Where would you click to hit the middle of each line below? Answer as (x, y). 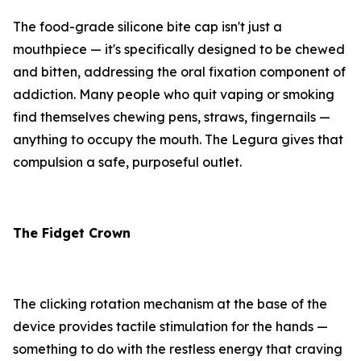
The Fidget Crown (72, 233)
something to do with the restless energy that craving (178, 349)
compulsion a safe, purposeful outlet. (127, 162)
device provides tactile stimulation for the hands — (170, 327)
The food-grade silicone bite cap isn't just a (147, 27)
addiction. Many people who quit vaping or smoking (174, 95)
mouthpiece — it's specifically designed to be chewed (179, 50)
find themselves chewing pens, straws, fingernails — (172, 117)
